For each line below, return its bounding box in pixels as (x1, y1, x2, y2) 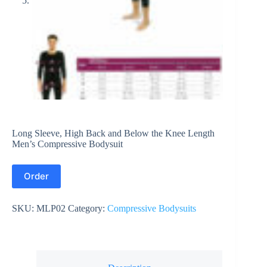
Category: (68, 203, 107, 213)
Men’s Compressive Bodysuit (12, 138, 123, 149)
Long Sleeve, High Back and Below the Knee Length (12, 128, 215, 138)
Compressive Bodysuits (107, 203, 196, 213)
